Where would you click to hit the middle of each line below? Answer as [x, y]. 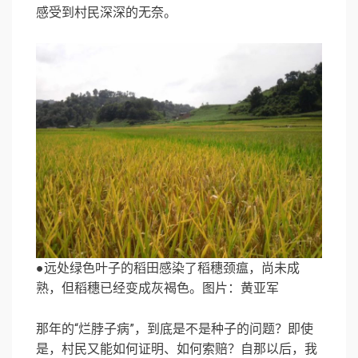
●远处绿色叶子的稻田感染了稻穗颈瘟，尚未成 [168, 268]
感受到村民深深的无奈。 [106, 13]
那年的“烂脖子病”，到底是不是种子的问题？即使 [175, 329]
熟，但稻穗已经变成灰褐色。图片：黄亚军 [157, 288]
